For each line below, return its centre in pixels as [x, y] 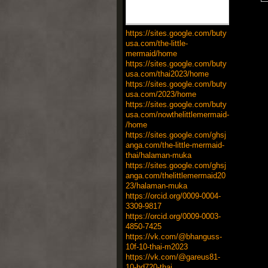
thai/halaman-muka [158, 155]
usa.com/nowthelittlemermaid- [177, 114]
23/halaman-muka [156, 185]
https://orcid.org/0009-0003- [173, 216]
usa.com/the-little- [156, 43]
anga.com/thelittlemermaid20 [175, 175]
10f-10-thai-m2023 [156, 246]
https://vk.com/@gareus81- [173, 257]
